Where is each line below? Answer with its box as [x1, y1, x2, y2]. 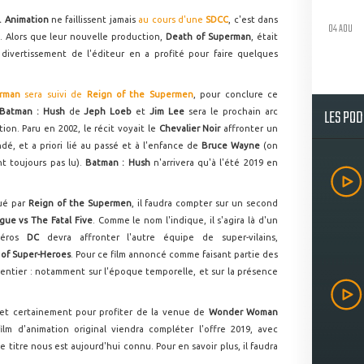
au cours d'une [138, 15, 206, 24]
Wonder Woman [208, 307, 279, 317]
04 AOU [328, 19, 353, 37]
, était [251, 32, 279, 41]
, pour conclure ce [193, 89, 279, 99]
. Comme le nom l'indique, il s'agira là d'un [92, 215, 279, 225]
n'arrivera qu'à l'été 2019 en [153, 158, 279, 167]
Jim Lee [149, 106, 189, 116]
